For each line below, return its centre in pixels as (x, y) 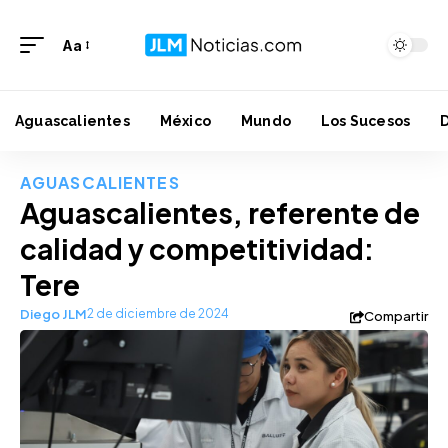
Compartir (395, 316)
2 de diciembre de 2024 (158, 313)
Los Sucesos (366, 121)
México (185, 121)
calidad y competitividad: (197, 248)
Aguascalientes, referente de (220, 212)
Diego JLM (53, 314)
